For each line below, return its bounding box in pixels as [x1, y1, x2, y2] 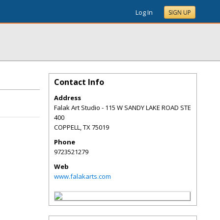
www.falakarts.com [54, 172, 111, 181]
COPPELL [54, 123, 80, 132]
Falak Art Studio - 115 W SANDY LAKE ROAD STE [54, 103, 191, 112]
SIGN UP [168, 8, 191, 17]
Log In [136, 8, 153, 17]
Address [54, 93, 81, 102]
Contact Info [54, 77, 104, 87]
